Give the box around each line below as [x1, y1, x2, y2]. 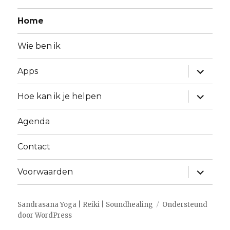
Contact [17, 142, 51, 152]
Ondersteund [162, 200, 208, 209]
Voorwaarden [17, 167, 73, 177]
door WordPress [17, 210, 72, 220]
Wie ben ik [17, 41, 61, 51]
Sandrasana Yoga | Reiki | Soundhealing [17, 200, 154, 209]
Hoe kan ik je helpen [17, 91, 102, 102]
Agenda [17, 117, 50, 127]
